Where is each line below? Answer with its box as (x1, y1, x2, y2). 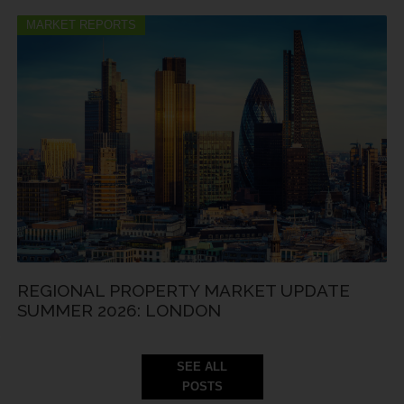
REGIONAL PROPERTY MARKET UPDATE (17, 280, 350, 300)
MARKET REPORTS (26, 18, 136, 32)
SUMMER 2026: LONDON (17, 299, 221, 320)
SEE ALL (177, 359, 227, 373)
